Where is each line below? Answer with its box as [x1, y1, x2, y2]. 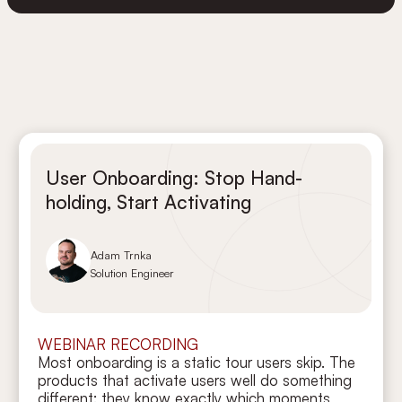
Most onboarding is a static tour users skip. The [38, 353, 356, 372]
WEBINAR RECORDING [38, 335, 199, 354]
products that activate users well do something [38, 371, 353, 390]
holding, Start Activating [45, 190, 251, 214]
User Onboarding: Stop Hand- [45, 166, 302, 190]
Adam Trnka [91, 248, 153, 263]
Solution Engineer [91, 266, 175, 281]
